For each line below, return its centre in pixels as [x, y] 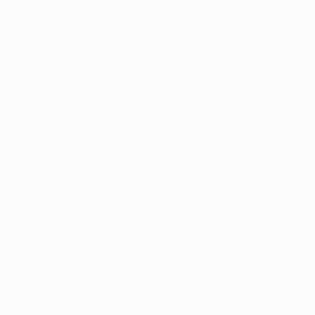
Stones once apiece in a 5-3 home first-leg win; [137, 107]
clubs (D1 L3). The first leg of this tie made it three [143, 264]
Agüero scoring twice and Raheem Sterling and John [150, 90]
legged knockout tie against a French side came [138, 56]
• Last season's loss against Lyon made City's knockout [156, 185]
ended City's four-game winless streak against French [154, 247]
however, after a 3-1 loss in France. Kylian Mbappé [142, 140]
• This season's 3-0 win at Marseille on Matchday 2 [146, 230]
